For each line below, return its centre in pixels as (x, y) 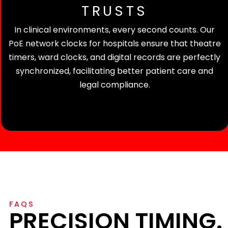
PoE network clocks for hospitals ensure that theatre (115, 44)
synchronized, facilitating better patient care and (115, 71)
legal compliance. (115, 85)
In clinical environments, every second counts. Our (115, 30)
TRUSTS (115, 11)
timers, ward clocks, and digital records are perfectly (115, 58)
